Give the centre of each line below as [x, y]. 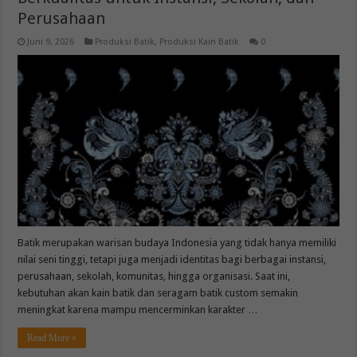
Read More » [52, 337]
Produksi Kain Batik [200, 42]
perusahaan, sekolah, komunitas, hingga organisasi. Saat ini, [154, 276]
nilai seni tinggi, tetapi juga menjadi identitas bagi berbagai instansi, [172, 259]
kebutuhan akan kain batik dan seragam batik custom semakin [158, 292]
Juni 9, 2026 [51, 42]
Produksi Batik [125, 42]
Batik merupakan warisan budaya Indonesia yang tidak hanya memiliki [177, 242]
